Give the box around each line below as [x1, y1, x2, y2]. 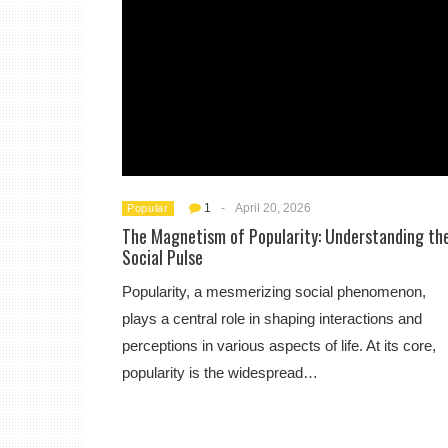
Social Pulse [122, 243, 203, 270]
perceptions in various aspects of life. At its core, [122, 336, 436, 354]
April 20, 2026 [234, 200, 311, 215]
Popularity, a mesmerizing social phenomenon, [122, 282, 426, 300]
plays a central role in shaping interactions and [122, 309, 422, 327]
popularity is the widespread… [122, 363, 318, 381]
